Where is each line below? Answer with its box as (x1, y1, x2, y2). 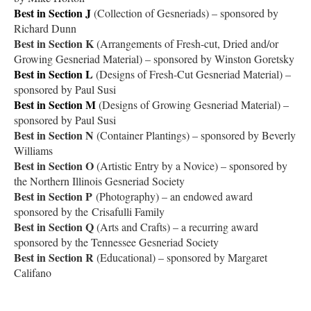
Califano (14, 264, 51, 280)
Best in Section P (14, 187, 92, 204)
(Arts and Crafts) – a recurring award (94, 219, 258, 234)
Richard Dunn (14, 20, 76, 35)
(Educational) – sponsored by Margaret (96, 249, 267, 264)
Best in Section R (14, 249, 96, 265)
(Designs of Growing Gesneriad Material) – (96, 96, 289, 112)
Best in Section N (14, 126, 94, 143)
